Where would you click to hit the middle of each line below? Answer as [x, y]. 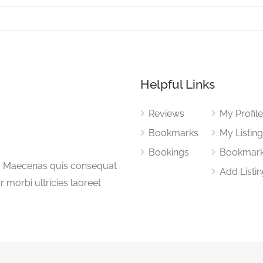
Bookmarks [173, 133]
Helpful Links [178, 84]
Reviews [166, 114]
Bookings [169, 152]
